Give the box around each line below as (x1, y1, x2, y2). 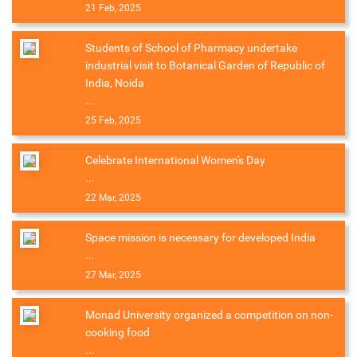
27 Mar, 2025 (85, 269, 141, 281)
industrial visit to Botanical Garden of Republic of (85, 59, 325, 73)
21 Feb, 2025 (85, 2, 141, 14)
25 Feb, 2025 (85, 115, 141, 127)
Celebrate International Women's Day (85, 154, 265, 167)
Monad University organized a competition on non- (85, 308, 333, 322)
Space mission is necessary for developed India (85, 231, 316, 245)
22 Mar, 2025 (85, 192, 141, 204)
